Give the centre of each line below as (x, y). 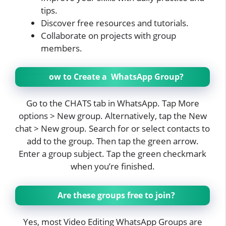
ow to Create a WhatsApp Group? (116, 77)
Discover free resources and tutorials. (115, 23)
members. (62, 48)
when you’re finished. (112, 166)
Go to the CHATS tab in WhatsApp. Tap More (112, 103)
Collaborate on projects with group (108, 35)
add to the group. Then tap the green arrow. (112, 141)
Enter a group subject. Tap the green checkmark (112, 154)
